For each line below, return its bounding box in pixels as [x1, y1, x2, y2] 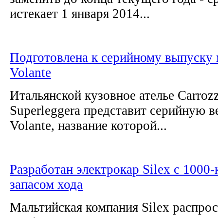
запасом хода [10, 177, 83, 192]
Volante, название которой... [10, 118, 167, 133]
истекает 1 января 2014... [10, 6, 150, 21]
